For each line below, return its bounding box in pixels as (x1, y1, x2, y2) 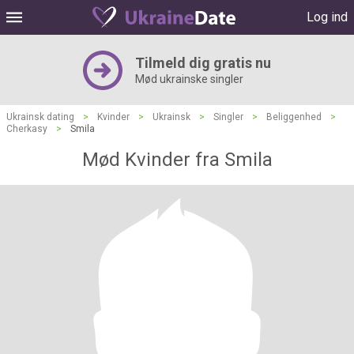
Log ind (307, 9, 348, 24)
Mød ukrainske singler (135, 73, 243, 85)
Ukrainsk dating (6, 111, 74, 122)
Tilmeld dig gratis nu (135, 55, 271, 71)
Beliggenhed (266, 111, 322, 122)
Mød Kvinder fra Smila (81, 149, 273, 171)
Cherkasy (6, 123, 47, 134)
